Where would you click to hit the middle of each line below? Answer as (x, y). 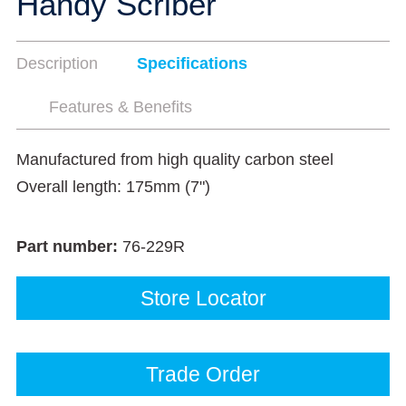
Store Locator (203, 298)
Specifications (192, 63)
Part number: (69, 246)
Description (57, 63)
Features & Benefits (121, 107)
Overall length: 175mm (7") (113, 187)
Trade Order (203, 374)
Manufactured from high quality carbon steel (175, 159)
